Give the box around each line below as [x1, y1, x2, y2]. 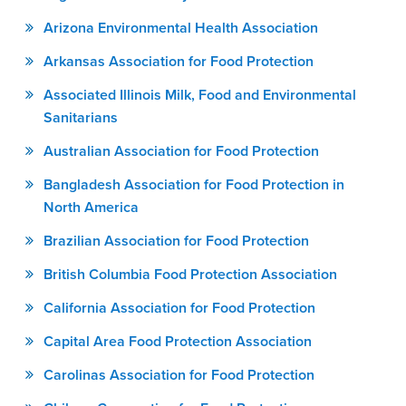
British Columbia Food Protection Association [43, 264, 337, 285]
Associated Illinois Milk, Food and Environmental [43, 84, 356, 105]
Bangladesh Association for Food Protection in [43, 174, 344, 195]
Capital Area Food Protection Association [43, 331, 312, 352]
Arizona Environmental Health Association [43, 17, 318, 38]
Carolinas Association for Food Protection [43, 364, 314, 385]
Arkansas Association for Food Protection [43, 51, 314, 72]
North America [43, 197, 139, 217]
